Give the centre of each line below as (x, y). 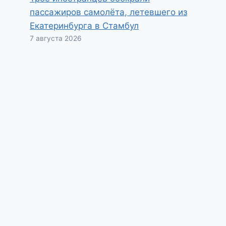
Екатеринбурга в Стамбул (84, 25)
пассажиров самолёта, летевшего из (109, 12)
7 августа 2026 (56, 38)
